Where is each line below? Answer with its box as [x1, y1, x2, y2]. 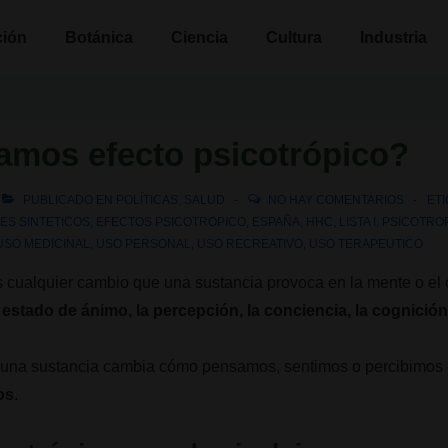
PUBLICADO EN [20, 193, 117, 207]
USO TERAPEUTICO [309, 237, 424, 251]
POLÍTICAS [116, 193, 179, 207]
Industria [360, 29, 427, 46]
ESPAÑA [252, 215, 301, 229]
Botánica [65, 29, 133, 46]
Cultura [266, 29, 322, 46]
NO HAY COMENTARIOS [268, 193, 405, 207]
